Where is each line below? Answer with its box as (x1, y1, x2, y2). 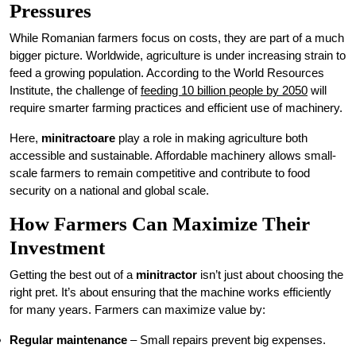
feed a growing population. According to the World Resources (10, 66, 324, 79)
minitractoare (41, 131, 115, 145)
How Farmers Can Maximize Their (10, 213, 310, 234)
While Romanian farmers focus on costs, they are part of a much (10, 31, 344, 44)
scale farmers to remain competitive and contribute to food (10, 166, 310, 180)
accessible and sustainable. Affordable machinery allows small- (10, 149, 336, 162)
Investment (10, 237, 105, 258)
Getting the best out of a (10, 268, 136, 281)
